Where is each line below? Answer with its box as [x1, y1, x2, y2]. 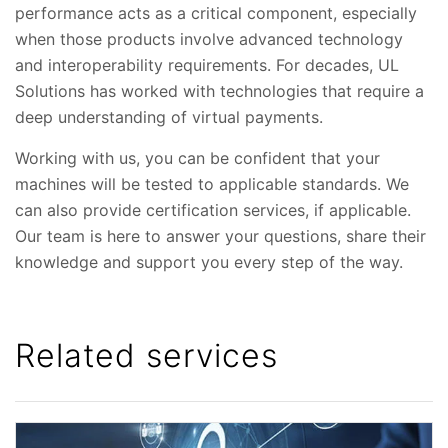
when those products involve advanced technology [15, 29, 403, 50]
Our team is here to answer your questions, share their [15, 226, 426, 247]
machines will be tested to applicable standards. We [15, 174, 409, 195]
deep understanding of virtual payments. [15, 107, 323, 128]
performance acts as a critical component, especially [15, 3, 417, 24]
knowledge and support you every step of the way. [15, 252, 403, 273]
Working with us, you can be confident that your [15, 148, 380, 169]
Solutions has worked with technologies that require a [15, 81, 424, 102]
